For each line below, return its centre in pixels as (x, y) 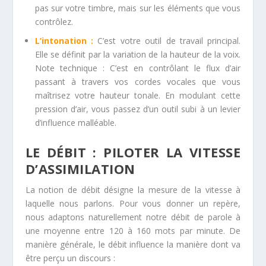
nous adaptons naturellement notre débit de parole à (133, 217)
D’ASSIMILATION (80, 169)
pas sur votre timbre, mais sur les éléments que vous (138, 8)
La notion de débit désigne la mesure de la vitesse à (133, 190)
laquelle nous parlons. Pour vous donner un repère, (133, 204)
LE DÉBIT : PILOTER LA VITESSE (133, 152)
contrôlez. (54, 21)
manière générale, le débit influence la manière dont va (133, 245)
